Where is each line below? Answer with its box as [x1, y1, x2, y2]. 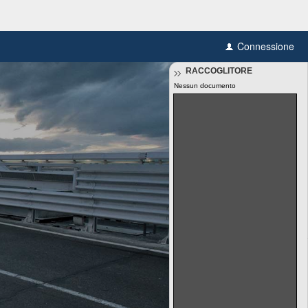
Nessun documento [174, 82, 236, 89]
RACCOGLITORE [186, 66, 252, 76]
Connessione [237, 38, 294, 53]
